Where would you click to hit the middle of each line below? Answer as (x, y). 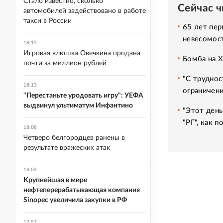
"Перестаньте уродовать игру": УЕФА (83, 96)
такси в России (48, 21)
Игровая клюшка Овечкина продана (82, 53)
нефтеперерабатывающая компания (82, 190)
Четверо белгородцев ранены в (74, 138)
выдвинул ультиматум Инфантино (78, 106)
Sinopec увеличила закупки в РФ (75, 200)
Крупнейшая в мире (55, 180)
